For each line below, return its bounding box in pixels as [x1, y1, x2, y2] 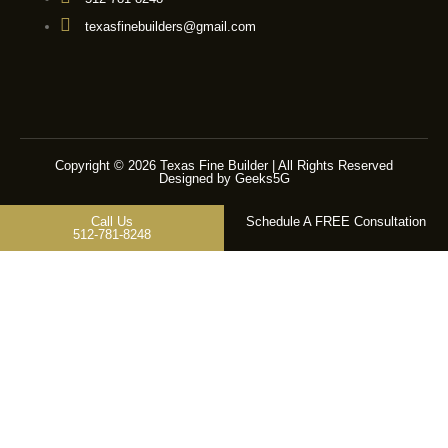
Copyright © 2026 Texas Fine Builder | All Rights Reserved [55, 157, 393, 173]
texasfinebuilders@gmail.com [81, 18, 256, 34]
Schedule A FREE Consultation [246, 213, 426, 229]
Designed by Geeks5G [158, 170, 290, 186]
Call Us [91, 213, 133, 229]
